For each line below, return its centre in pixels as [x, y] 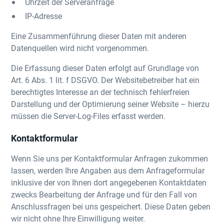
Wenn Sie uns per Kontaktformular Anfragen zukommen [110, 158]
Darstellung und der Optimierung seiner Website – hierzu [110, 104]
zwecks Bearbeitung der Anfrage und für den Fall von [104, 194]
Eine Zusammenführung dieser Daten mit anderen [99, 36]
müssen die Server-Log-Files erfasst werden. [88, 116]
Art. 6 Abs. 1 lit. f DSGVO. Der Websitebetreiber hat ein [105, 80]
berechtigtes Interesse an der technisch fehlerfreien [100, 92]
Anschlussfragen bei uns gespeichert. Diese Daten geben [111, 206]
